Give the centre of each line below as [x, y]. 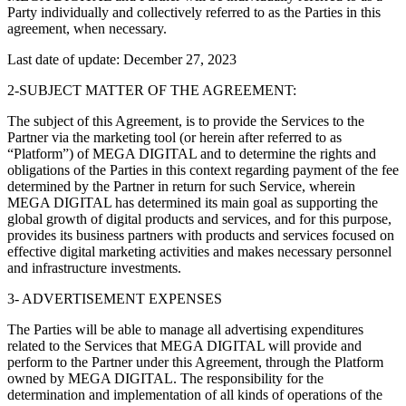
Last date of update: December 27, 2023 [122, 59]
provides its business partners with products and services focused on [201, 235]
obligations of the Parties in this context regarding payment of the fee [203, 169]
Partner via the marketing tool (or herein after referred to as [174, 137]
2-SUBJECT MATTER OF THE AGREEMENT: [152, 90]
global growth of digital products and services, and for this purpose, [199, 218]
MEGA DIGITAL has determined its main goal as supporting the [193, 202]
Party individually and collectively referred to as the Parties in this [194, 12]
